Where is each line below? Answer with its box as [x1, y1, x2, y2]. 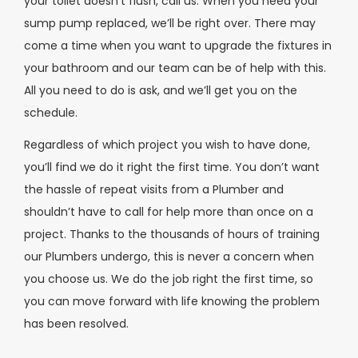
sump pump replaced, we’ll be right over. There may [24, 14, 316, 31]
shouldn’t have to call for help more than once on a [24, 204, 313, 221]
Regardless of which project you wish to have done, [24, 137, 310, 153]
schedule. [24, 104, 78, 121]
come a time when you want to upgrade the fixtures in [24, 37, 332, 54]
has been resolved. [24, 316, 129, 332]
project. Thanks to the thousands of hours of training [24, 226, 320, 243]
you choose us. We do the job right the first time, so [24, 271, 313, 288]
